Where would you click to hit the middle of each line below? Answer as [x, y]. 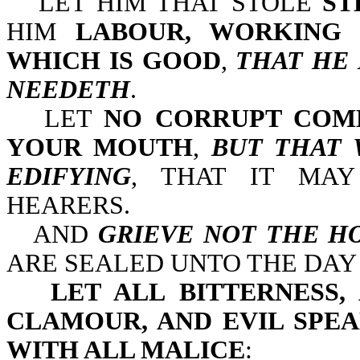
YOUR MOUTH [100, 147]
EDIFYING [69, 176]
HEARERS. [68, 205]
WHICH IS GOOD [114, 61]
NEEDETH [68, 90]
